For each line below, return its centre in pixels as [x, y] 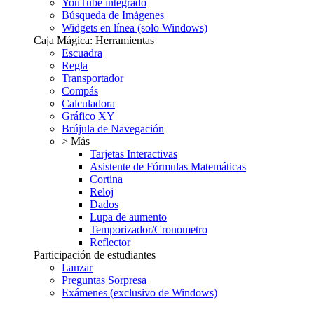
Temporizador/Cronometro [149, 230]
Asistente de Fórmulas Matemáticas [168, 167]
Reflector [110, 243]
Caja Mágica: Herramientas [94, 41]
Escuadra [82, 53]
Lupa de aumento [128, 217]
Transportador [93, 78]
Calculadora [88, 104]
